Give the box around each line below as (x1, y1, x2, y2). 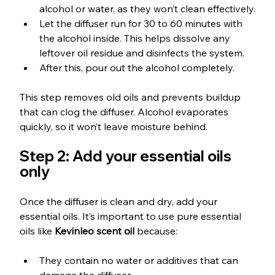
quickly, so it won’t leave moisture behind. (19, 120, 207, 133)
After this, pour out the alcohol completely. (39, 61, 234, 74)
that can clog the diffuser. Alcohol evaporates (19, 106, 231, 118)
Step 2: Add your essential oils (19, 147, 234, 166)
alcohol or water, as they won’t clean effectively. (39, 2, 255, 15)
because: (134, 225, 177, 238)
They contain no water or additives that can (39, 254, 241, 267)
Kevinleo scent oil (54, 225, 134, 238)
